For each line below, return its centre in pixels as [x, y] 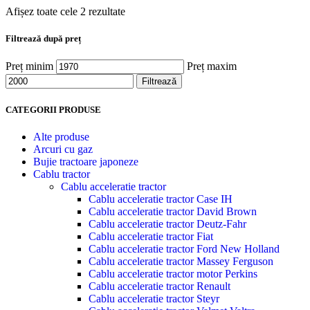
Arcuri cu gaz [63, 149]
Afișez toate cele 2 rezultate [65, 11]
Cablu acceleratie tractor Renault [159, 286]
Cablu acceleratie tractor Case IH [161, 199]
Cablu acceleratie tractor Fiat [151, 236]
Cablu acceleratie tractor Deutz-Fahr [167, 224]
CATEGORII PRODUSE [53, 109]
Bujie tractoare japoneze [86, 161]
